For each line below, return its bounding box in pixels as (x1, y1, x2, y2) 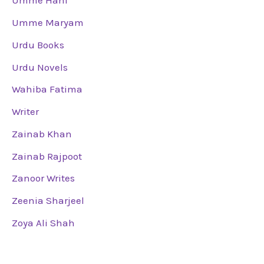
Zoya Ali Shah (12, 216, 75, 229)
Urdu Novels (12, 61, 68, 73)
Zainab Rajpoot (12, 150, 82, 162)
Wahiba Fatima (12, 83, 82, 95)
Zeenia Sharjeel (12, 194, 84, 207)
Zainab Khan (12, 127, 72, 140)
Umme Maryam (12, 16, 84, 29)
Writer (12, 105, 39, 118)
